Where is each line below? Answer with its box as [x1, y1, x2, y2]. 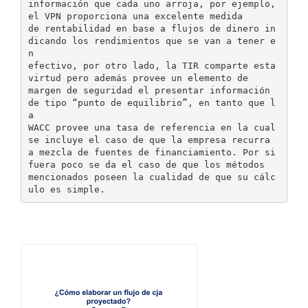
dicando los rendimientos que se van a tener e [27, 35, 276, 46]
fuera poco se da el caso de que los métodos [27, 159, 265, 170]
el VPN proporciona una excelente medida [27, 10, 243, 21]
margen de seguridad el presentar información [27, 85, 270, 96]
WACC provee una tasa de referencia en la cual [27, 122, 276, 133]
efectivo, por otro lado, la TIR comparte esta [27, 60, 276, 71]
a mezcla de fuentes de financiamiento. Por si [27, 146, 276, 157]
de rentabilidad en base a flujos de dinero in [27, 23, 276, 34]
